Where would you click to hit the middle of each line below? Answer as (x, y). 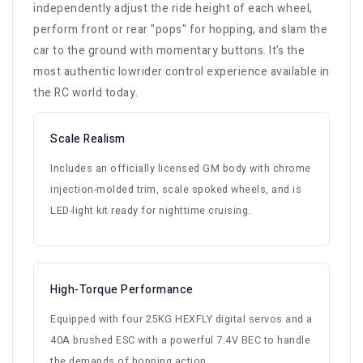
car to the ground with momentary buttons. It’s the (169, 51)
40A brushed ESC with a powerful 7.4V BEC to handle (180, 341)
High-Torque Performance (122, 290)
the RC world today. (86, 93)
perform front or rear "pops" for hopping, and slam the (180, 30)
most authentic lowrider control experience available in (181, 72)
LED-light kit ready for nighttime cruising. (151, 211)
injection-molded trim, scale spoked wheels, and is (176, 190)
